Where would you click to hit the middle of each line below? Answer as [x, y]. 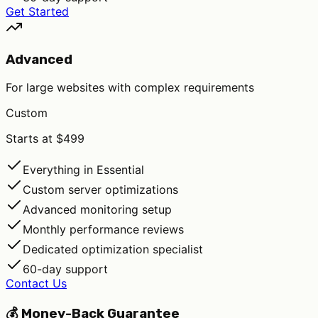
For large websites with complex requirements [130, 88]
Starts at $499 [45, 139]
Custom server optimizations [100, 190]
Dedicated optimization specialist [113, 250]
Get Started [37, 11]
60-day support [65, 269]
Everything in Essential [83, 170]
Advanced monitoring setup [97, 210]
